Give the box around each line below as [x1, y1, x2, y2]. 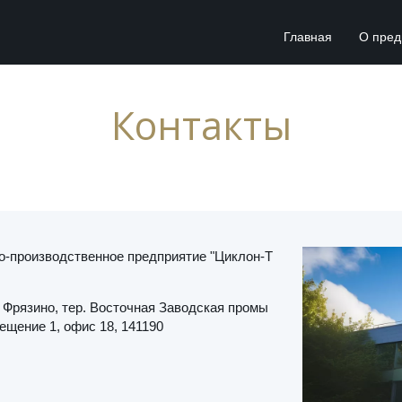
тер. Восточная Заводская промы [62, 300, 268, 315]
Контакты [110, 99, 292, 152]
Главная [284, 30, 332, 44]
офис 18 [64, 319, 114, 334]
